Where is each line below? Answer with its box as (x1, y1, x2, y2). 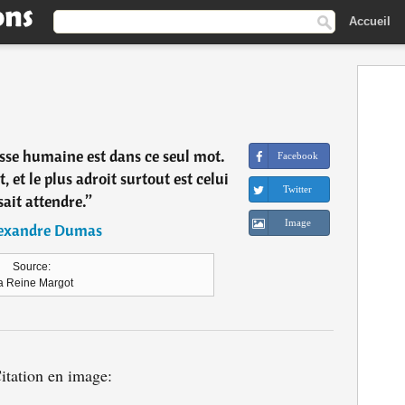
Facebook (277, 150, 318, 161)
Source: (13, 260, 51, 273)
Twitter (283, 184, 313, 194)
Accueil (349, 14, 391, 28)
